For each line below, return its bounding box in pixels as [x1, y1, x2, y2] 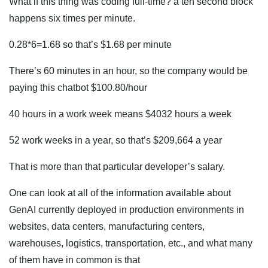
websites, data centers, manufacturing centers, [9, 221, 205, 232]
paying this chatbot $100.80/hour [9, 83, 147, 93]
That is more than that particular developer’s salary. [9, 162, 225, 172]
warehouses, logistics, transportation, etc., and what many [9, 238, 252, 249]
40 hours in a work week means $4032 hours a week [9, 109, 232, 120]
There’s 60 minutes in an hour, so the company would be [9, 66, 248, 77]
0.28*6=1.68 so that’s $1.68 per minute [9, 39, 172, 50]
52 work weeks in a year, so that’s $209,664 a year [9, 135, 222, 146]
